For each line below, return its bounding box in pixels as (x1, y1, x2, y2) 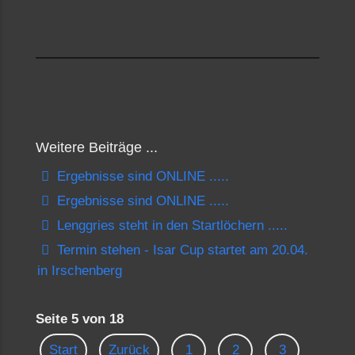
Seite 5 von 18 (36, 311, 124, 326)
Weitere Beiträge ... (36, 139, 158, 155)
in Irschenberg (37, 263, 122, 278)
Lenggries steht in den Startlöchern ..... (53, 218, 288, 233)
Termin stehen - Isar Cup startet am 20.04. (53, 242, 308, 258)
